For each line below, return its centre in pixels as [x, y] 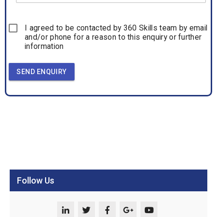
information [44, 46]
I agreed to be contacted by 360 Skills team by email [116, 28]
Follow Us [36, 181]
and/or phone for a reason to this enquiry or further [113, 37]
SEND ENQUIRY [42, 72]
